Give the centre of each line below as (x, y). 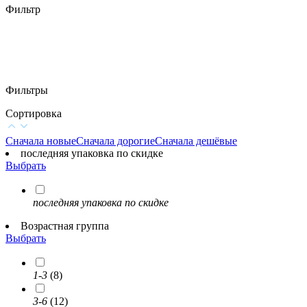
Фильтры (27, 90)
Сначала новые (41, 141)
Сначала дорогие (115, 141)
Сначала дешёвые (196, 141)
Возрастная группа (65, 226)
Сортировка (34, 114)
